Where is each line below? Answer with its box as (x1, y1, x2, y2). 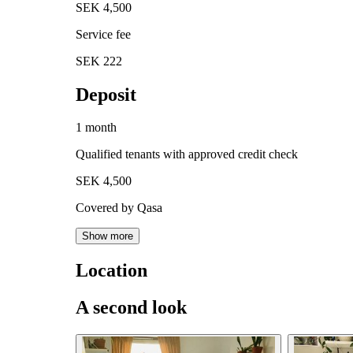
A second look (76, 297, 187, 318)
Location (76, 260, 147, 281)
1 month (76, 121, 117, 135)
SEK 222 (76, 54, 122, 68)
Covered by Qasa (76, 201, 162, 215)
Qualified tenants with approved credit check (76, 147, 298, 162)
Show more (82, 230, 133, 243)
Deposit (76, 84, 136, 105)
